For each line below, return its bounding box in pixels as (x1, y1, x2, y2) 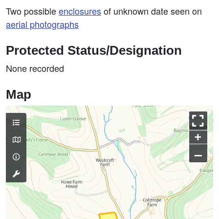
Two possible (6, 4, 59, 17)
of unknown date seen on (101, 4, 202, 17)
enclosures (59, 4, 101, 17)
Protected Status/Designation (6, 44, 182, 57)
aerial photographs (6, 18, 79, 30)
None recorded (6, 62, 64, 74)
